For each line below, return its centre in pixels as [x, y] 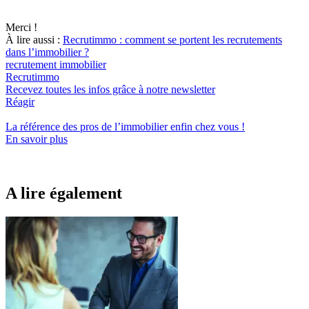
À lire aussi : [34, 39]
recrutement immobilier [56, 64]
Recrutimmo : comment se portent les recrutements [172, 39]
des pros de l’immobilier [115, 126]
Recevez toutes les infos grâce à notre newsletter [110, 89]
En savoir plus [37, 139]
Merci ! [21, 27]
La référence [34, 126]
